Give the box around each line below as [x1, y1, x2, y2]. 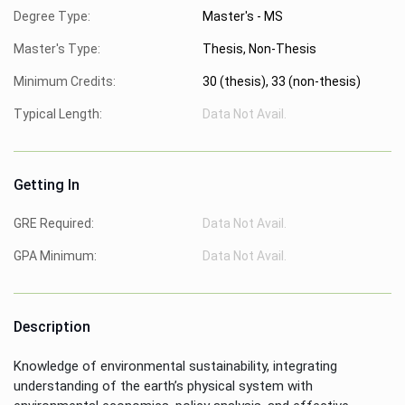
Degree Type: [14, 8, 90, 24]
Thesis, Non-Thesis [202, 41, 316, 56]
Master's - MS [202, 8, 283, 24]
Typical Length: [14, 106, 102, 121]
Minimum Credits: [14, 73, 116, 89]
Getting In [14, 175, 80, 193]
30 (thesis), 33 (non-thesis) [202, 73, 361, 89]
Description [14, 317, 90, 335]
